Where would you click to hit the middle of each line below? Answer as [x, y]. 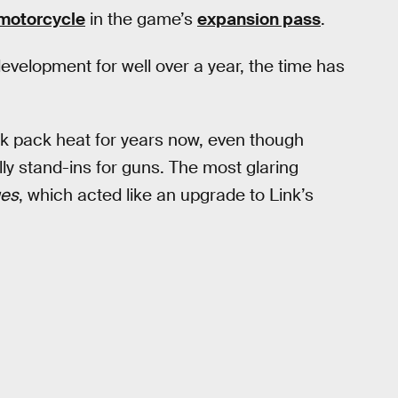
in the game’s [141, 19]
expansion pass [259, 19]
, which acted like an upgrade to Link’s [166, 195]
